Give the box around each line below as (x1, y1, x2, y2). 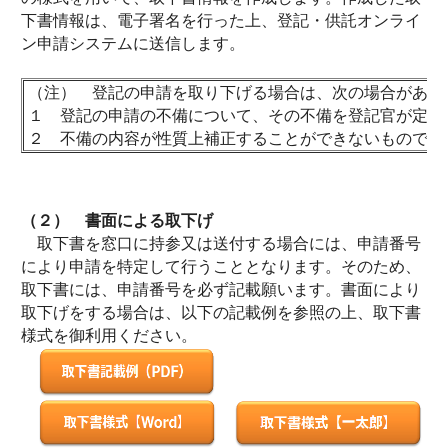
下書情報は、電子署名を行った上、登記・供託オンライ (21, 12, 421, 29)
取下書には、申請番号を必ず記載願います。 (21, 281, 341, 298)
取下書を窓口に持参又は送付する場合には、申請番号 (21, 235, 421, 252)
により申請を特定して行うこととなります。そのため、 (21, 258, 421, 275)
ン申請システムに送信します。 (21, 35, 245, 52)
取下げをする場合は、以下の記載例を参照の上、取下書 (21, 304, 421, 321)
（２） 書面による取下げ (21, 212, 213, 229)
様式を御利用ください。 (21, 327, 197, 344)
